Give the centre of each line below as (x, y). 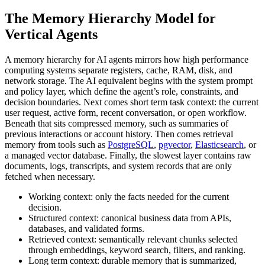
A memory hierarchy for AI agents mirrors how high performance (127, 60)
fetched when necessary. (50, 177)
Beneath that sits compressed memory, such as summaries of (117, 124)
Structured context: (64, 218)
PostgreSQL (131, 145)
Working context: (61, 197)
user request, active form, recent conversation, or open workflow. (126, 113)
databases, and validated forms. (86, 229)
